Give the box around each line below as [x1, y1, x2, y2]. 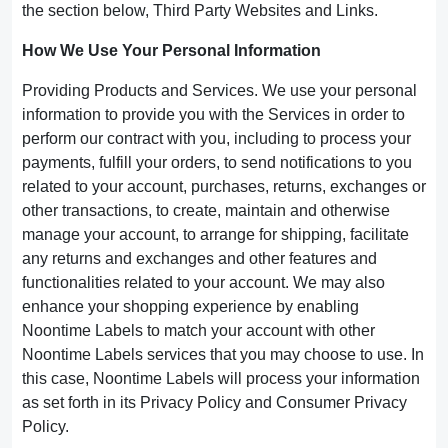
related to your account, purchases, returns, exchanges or [22, 178, 426, 195]
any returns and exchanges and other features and [22, 250, 377, 267]
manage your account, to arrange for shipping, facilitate [22, 226, 409, 243]
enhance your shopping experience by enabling [22, 298, 359, 315]
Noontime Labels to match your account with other [22, 322, 375, 339]
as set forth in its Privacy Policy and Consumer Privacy [22, 394, 407, 411]
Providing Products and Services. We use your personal [22, 82, 417, 99]
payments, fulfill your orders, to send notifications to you [22, 154, 412, 171]
